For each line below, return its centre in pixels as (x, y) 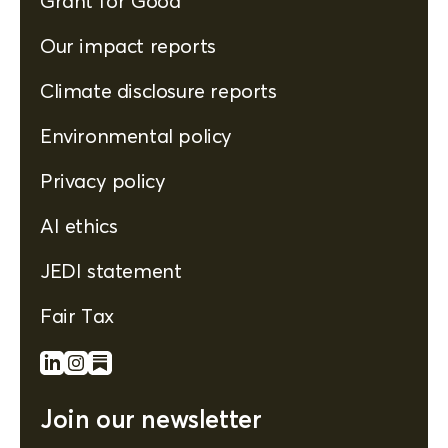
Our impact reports (128, 45)
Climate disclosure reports (158, 90)
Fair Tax (77, 315)
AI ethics (79, 225)
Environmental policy (136, 135)
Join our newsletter (151, 418)
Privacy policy (103, 180)
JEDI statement (111, 270)
